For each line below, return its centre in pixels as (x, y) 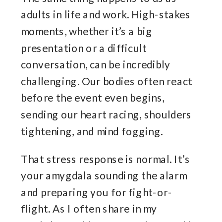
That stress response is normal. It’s (105, 159)
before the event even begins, (93, 98)
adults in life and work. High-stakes (106, 14)
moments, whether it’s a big (86, 31)
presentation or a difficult (84, 48)
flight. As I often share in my (89, 209)
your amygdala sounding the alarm (104, 175)
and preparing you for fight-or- (97, 192)
